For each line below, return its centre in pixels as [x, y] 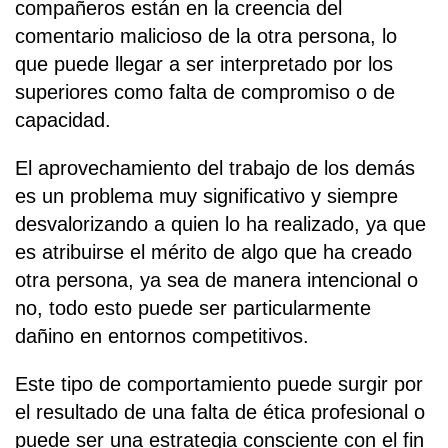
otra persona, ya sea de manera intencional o [216, 279]
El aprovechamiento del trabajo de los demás [215, 167]
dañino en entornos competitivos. [162, 335]
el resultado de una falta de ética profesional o [220, 411]
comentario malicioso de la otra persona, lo [206, 35]
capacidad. [63, 119]
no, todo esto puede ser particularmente [193, 307]
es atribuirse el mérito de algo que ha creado [213, 251]
